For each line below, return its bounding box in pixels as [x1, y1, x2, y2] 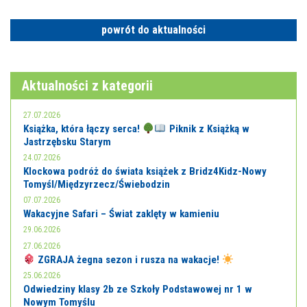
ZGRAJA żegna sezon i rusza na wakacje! [35, 254, 223, 266]
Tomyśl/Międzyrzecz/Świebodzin [23, 178, 170, 191]
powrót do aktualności [101, 23, 206, 36]
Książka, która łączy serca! [23, 123, 143, 135]
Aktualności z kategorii [22, 77, 153, 94]
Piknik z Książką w [166, 123, 249, 135]
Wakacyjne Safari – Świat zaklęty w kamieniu [23, 208, 219, 220]
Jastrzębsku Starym [23, 136, 111, 148]
